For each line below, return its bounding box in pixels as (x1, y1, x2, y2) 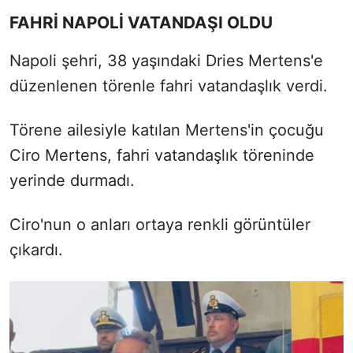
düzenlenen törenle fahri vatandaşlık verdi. (9, 76, 328, 95)
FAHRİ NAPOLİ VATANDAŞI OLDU (9, 12, 273, 32)
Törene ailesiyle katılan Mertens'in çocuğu (9, 120, 324, 139)
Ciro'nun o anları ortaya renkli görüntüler (9, 214, 310, 234)
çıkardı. (9, 240, 63, 259)
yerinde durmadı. (9, 170, 135, 190)
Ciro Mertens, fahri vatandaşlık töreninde (9, 145, 314, 165)
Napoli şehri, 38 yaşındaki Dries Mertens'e (9, 50, 323, 70)
